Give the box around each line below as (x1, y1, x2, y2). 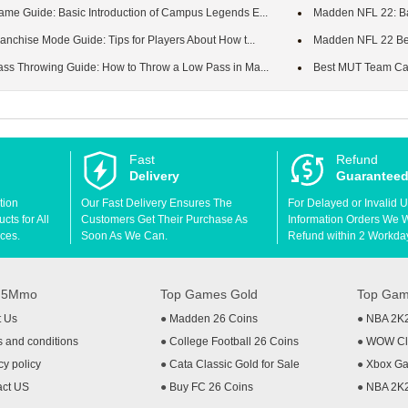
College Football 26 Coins (169, 335, 299, 349)
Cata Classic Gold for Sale (169, 358, 300, 372)
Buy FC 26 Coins (169, 381, 253, 394)
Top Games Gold (160, 287, 258, 302)
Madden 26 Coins (169, 312, 258, 326)
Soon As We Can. (81, 229, 168, 243)
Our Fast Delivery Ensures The (81, 197, 232, 210)
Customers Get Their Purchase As (81, 213, 248, 227)
